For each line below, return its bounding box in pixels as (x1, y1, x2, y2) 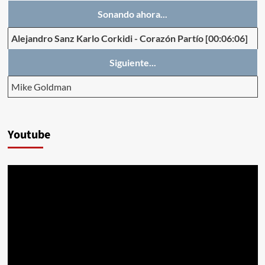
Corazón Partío (139, 32, 203, 44)
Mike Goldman (11, 80, 72, 92)
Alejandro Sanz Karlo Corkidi (11, 32, 132, 44)
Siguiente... (109, 56, 156, 68)
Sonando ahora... (98, 8, 167, 20)
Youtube (7, 126, 50, 143)
